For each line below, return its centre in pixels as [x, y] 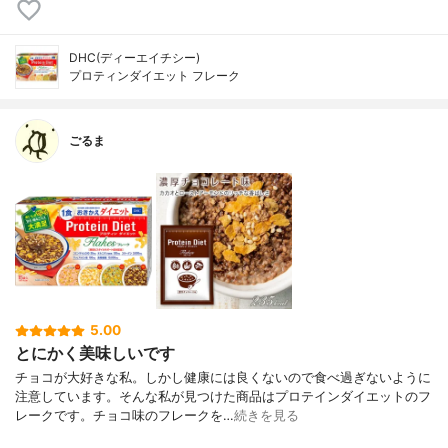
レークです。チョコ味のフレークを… [124, 415]
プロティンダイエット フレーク [154, 75]
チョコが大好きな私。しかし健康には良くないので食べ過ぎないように [223, 377]
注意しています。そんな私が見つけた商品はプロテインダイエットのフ [223, 396]
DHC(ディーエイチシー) [134, 57]
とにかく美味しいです [95, 352]
